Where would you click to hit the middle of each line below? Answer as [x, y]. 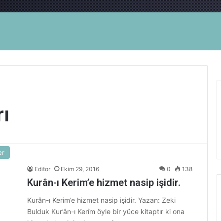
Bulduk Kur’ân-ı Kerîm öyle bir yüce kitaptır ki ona [106, 211]
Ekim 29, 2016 [80, 169]
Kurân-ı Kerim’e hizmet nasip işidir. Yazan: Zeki [101, 200]
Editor [42, 169]
